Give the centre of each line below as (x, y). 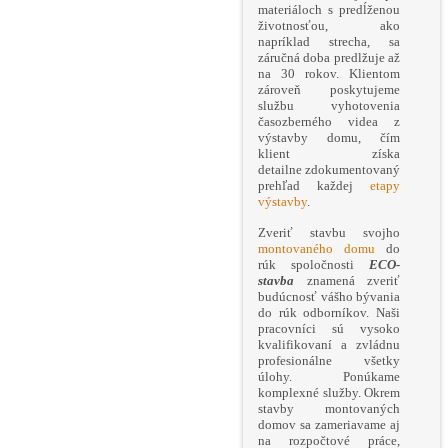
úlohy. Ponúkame (329, 377)
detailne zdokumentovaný (329, 170)
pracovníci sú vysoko (329, 329)
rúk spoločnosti (313, 265)
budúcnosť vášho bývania (329, 297)
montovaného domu (316, 249)
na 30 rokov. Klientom (329, 74)
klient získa (329, 154)
